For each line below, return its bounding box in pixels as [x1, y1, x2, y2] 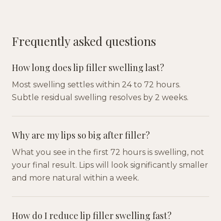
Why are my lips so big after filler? [12, 129, 150, 142]
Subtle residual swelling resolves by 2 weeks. [12, 93, 188, 103]
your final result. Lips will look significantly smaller [12, 160, 208, 170]
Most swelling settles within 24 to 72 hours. [12, 80, 181, 90]
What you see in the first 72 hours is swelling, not [12, 147, 204, 157]
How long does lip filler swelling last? [12, 62, 164, 74]
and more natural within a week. [12, 173, 139, 183]
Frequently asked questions [12, 33, 156, 49]
